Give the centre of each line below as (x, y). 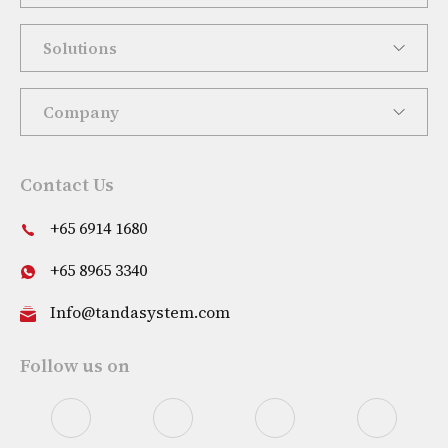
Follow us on (75, 366)
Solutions (80, 48)
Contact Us (67, 185)
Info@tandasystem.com (140, 312)
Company (81, 112)
